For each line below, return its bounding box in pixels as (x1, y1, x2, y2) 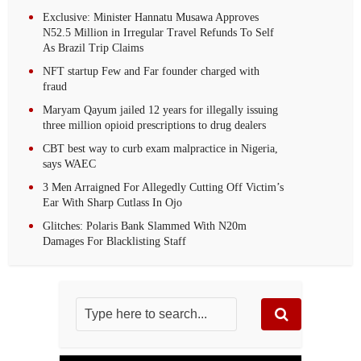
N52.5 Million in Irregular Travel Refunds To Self (43, 26, 275, 39)
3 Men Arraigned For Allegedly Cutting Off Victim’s (43, 180, 284, 193)
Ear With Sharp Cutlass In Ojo (43, 196, 183, 209)
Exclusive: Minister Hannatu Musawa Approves (43, 10, 259, 23)
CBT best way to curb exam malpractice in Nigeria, (43, 142, 279, 155)
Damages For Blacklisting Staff (43, 234, 187, 247)
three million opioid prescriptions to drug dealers (43, 118, 267, 131)
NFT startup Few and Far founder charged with (43, 64, 260, 77)
